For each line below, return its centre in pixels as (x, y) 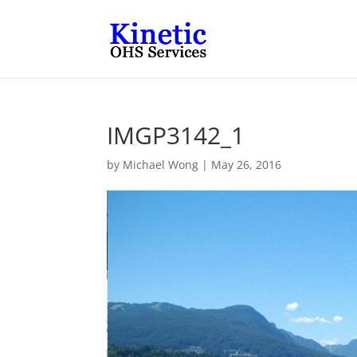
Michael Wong (161, 165)
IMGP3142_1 (176, 135)
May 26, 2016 (247, 165)
